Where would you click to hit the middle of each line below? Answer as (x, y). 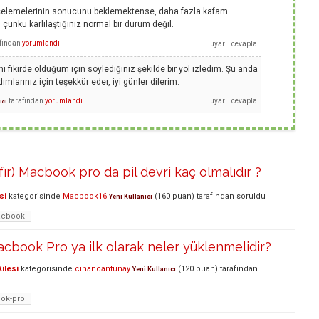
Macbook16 (85, 197)
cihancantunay (103, 268)
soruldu (251, 197)
